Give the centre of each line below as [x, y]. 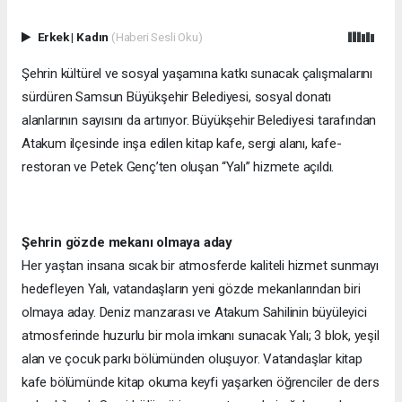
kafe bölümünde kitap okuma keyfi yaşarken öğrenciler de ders [201, 382]
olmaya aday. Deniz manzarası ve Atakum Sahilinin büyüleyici [194, 312]
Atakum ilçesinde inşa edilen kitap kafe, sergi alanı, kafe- [182, 143]
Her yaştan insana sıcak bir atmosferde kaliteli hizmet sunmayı [201, 265]
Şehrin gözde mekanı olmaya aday [127, 242]
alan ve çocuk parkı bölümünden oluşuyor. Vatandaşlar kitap [192, 358]
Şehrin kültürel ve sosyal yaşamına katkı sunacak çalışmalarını [197, 73]
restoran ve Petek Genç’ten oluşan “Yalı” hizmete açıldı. [180, 166]
